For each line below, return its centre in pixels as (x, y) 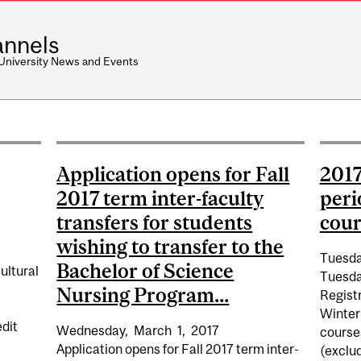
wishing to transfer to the (170, 246)
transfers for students (155, 222)
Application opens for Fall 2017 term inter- (178, 349)
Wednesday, (93, 330)
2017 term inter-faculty (160, 198)
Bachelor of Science (145, 270)
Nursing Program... (143, 295)
